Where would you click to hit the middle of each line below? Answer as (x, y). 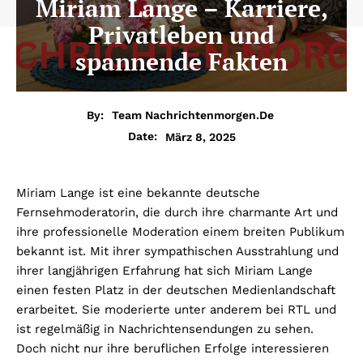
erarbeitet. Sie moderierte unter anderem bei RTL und (176, 310)
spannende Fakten (181, 61)
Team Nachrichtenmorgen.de (193, 115)
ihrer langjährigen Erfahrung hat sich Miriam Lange (164, 271)
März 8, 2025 (200, 137)
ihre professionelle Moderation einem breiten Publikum (180, 232)
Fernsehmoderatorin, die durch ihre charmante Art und (177, 213)
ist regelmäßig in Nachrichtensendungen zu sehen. (165, 329)
